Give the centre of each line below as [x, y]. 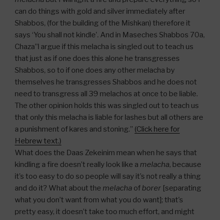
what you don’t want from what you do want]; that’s [99, 200]
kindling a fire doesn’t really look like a [77, 164]
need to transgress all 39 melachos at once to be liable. [106, 94]
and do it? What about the [59, 188]
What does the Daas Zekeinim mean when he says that [106, 152]
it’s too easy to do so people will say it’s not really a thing [108, 176]
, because [185, 164]
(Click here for [157, 129]
